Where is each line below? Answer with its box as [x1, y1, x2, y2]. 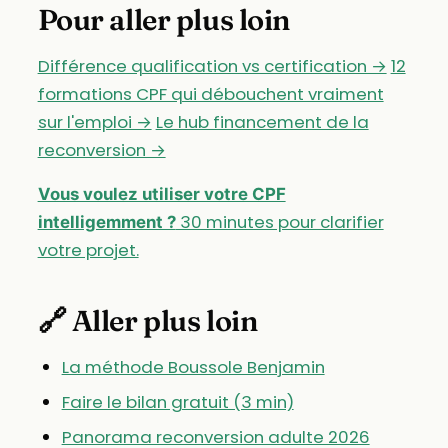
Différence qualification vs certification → [37, 53, 387, 78]
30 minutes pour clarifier [175, 209, 384, 234]
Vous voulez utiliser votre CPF [37, 183, 286, 204]
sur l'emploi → [37, 109, 152, 134]
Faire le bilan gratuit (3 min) [61, 389, 294, 414]
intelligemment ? [37, 211, 176, 232]
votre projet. [37, 237, 139, 262]
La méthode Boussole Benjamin [61, 354, 325, 379]
